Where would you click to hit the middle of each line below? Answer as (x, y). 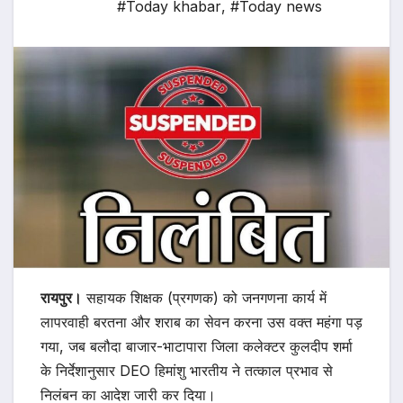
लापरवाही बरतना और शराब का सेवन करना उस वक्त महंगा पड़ (201, 322)
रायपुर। (61, 298)
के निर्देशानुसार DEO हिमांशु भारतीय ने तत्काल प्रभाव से (187, 371)
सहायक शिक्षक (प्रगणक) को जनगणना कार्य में (204, 298)
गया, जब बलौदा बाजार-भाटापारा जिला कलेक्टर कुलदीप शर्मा (197, 347)
